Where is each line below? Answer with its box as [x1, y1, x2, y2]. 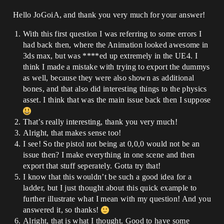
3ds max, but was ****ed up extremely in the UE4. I [23, 51, 198, 60]
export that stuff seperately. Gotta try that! [23, 161, 161, 170]
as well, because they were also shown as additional [23, 73, 194, 82]
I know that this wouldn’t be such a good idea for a [23, 172, 192, 181]
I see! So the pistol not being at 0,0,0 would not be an [23, 139, 200, 148]
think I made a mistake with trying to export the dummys [23, 62, 210, 71]
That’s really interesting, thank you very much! [23, 117, 178, 126]
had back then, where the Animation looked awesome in [23, 40, 208, 49]
